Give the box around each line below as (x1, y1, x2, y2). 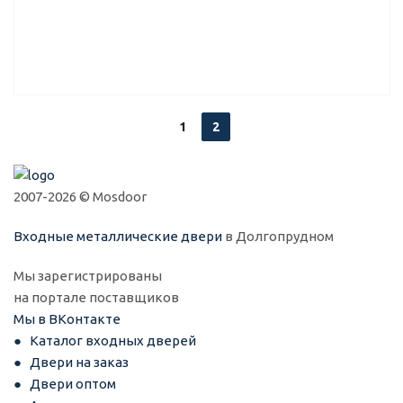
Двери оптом (30, 376, 116, 392)
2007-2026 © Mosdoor (13, 189, 147, 205)
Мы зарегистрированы (13, 268, 162, 284)
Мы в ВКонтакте (13, 311, 121, 327)
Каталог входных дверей (30, 333, 196, 349)
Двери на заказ (30, 354, 129, 371)
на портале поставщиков (13, 290, 179, 306)
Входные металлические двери (13, 228, 222, 245)
